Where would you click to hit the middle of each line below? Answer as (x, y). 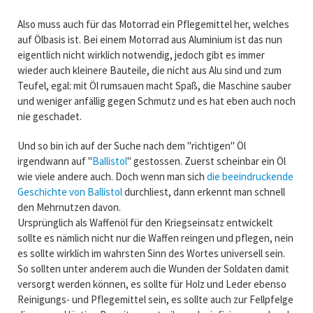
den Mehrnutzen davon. (69, 207)
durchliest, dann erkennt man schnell (203, 191)
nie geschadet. (49, 116)
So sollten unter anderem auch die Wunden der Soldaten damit (153, 268)
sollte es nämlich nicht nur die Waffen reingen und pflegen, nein (155, 238)
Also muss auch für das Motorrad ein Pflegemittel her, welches (153, 24)
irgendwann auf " (54, 161)
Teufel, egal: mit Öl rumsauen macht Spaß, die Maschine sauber (154, 85)
